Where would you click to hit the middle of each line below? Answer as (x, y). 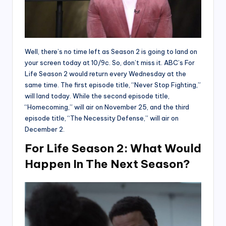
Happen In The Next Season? (107, 164)
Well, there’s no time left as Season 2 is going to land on (111, 51)
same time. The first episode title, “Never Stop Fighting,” (113, 84)
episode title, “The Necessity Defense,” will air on (102, 118)
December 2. (45, 129)
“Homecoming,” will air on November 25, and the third (107, 107)
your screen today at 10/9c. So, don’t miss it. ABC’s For (110, 62)
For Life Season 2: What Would (113, 148)
